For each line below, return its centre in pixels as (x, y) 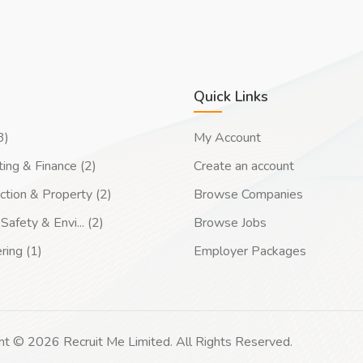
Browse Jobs (230, 223)
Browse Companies (248, 194)
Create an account (244, 166)
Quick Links (231, 96)
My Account (227, 138)
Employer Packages (250, 251)
